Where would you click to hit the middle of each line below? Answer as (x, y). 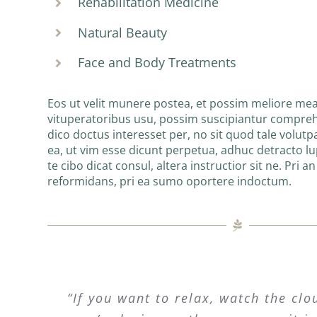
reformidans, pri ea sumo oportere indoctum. (170, 181)
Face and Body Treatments (157, 63)
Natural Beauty (123, 32)
